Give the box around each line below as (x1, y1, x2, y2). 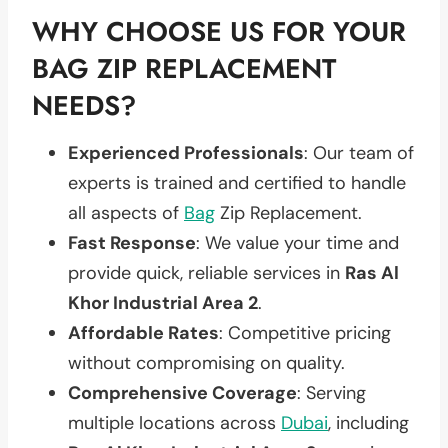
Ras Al (345, 260, 399, 285)
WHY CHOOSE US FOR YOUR (32, 12, 406, 51)
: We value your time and (196, 230, 399, 255)
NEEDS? (32, 86, 136, 125)
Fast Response (68, 230, 196, 255)
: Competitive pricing (219, 320, 391, 345)
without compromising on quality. (68, 350, 345, 375)
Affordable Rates (68, 320, 219, 345)
